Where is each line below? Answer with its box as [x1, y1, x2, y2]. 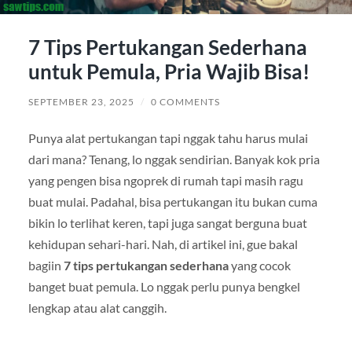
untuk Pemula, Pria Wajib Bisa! [27, 58, 310, 84]
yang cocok [228, 257, 291, 273]
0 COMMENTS [150, 95, 220, 108]
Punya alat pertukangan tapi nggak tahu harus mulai [27, 130, 308, 145]
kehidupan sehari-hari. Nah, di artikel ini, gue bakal [27, 236, 298, 251]
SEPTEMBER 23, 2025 [27, 95, 134, 108]
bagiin [27, 257, 64, 273]
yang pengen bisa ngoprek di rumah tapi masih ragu [27, 172, 303, 188]
